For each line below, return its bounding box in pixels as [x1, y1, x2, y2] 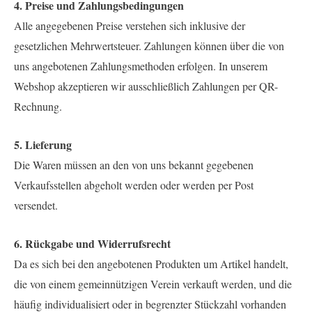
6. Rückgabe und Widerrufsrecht [14, 235, 171, 251]
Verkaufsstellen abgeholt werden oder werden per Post [14, 177, 253, 192]
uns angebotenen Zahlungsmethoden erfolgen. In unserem [14, 58, 267, 74]
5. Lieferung [14, 136, 72, 153]
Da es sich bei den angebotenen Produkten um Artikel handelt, [14, 256, 288, 271]
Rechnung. [14, 99, 62, 114]
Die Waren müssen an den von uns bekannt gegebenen [14, 157, 253, 172]
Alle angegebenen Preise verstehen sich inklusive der [14, 18, 245, 33]
